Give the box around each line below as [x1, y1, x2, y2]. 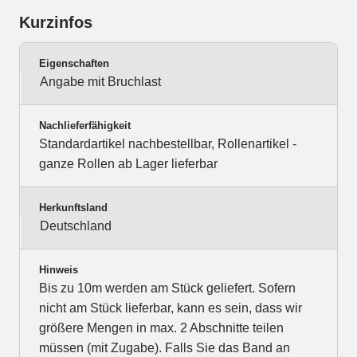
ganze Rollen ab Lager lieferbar [39, 157, 218, 171]
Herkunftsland [39, 202, 108, 214]
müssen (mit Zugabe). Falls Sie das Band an [39, 341, 290, 355]
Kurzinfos [19, 14, 92, 32]
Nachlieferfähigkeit [39, 120, 131, 132]
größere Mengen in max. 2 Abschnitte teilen [39, 321, 284, 335]
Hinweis [39, 264, 78, 277]
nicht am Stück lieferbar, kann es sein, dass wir [39, 301, 302, 316]
